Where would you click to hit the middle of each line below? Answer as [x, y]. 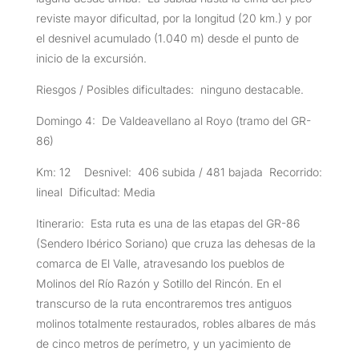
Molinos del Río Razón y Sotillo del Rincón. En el [158, 283]
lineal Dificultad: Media [95, 192]
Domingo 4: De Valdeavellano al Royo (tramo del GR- [173, 120]
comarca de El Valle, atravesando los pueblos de [160, 263]
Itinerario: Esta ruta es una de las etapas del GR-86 [167, 223]
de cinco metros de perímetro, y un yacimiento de [163, 343]
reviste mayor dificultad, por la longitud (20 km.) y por [173, 18]
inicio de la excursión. [91, 58]
